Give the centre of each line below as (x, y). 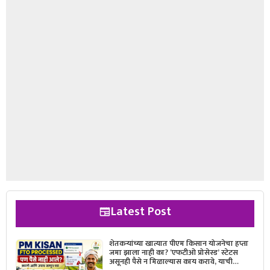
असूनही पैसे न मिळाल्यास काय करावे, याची (171, 262)
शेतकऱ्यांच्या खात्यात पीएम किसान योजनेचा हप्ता (178, 244)
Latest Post (141, 212)
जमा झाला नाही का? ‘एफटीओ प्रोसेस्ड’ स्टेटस (173, 253)
